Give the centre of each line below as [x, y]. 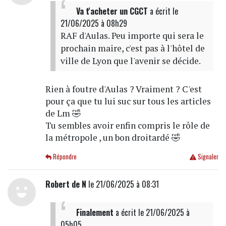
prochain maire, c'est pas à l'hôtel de [132, 48]
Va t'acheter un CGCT [112, 11]
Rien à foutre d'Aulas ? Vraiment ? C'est [123, 89]
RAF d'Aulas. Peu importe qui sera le [132, 36]
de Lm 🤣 [63, 114]
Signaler [207, 157]
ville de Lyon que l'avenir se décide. [130, 61]
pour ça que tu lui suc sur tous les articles [128, 101]
